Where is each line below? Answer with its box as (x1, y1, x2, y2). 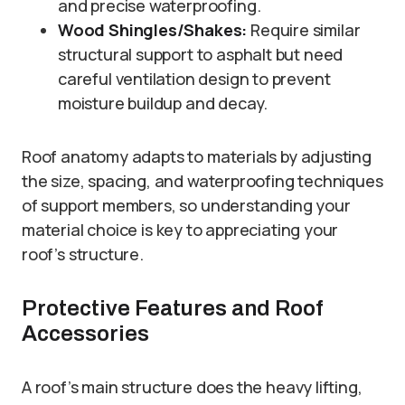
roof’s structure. (22, 243, 144, 266)
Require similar (247, 19, 361, 42)
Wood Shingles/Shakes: (58, 19, 248, 42)
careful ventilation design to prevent (58, 68, 331, 90)
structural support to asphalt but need (58, 43, 344, 66)
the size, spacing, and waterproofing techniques (22, 170, 383, 193)
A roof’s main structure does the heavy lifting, (22, 376, 363, 399)
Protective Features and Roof (22, 297, 323, 321)
